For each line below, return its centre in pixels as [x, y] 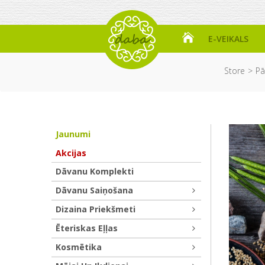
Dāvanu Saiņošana [94, 190]
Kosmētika [79, 247]
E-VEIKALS [228, 38]
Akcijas [71, 153]
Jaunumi [73, 134]
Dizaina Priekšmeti [96, 209]
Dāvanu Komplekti [95, 171]
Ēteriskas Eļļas [87, 228]
